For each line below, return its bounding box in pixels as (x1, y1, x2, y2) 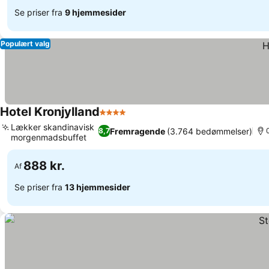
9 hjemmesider (65, 7, 126, 17)
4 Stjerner (99, 112, 144, 124)
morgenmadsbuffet (11, 132, 86, 142)
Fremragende (110, 125, 165, 136)
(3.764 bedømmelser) (167, 125, 252, 136)
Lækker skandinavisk (11, 122, 94, 132)
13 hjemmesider (65, 181, 130, 192)
